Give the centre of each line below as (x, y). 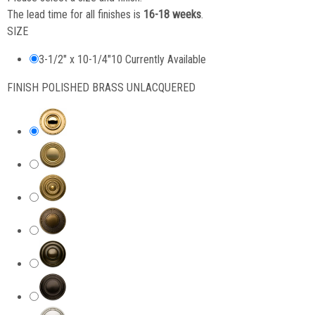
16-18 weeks (172, 14)
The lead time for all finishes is (75, 14)
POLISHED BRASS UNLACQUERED (118, 87)
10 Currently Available (159, 59)
